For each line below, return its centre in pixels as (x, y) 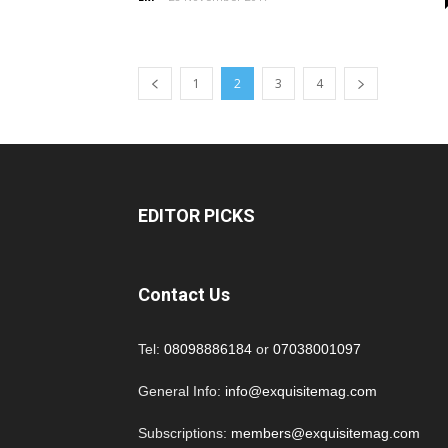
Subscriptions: (184, 433)
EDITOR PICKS (196, 215)
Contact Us (184, 294)
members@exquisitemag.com (325, 433)
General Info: (181, 391)
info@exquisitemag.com (301, 391)
